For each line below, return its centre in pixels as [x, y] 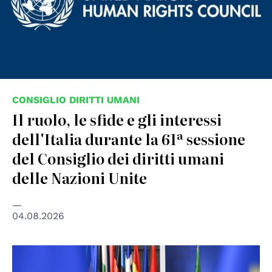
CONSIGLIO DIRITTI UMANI [76, 100]
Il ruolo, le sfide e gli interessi [117, 119]
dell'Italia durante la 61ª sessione [129, 138]
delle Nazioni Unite [80, 177]
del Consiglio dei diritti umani [118, 158]
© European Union [52, 253]
